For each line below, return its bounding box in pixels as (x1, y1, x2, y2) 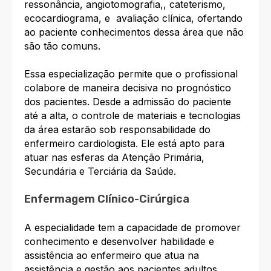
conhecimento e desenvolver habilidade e (24, 235, 214, 247)
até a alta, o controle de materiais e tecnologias (24, 109, 241, 122)
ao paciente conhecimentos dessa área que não (24, 26, 244, 39)
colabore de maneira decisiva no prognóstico (24, 81, 231, 94)
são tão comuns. (24, 40, 103, 53)
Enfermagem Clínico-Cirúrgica (24, 192, 189, 206)
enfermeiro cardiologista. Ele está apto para (24, 137, 224, 149)
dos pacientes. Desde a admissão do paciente (24, 95, 231, 108)
